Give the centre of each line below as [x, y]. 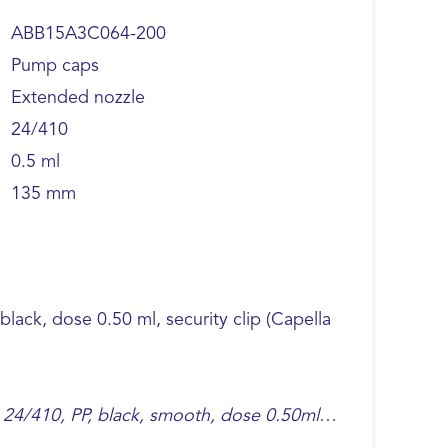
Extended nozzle [78, 98]
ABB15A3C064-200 [89, 34]
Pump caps [55, 66]
